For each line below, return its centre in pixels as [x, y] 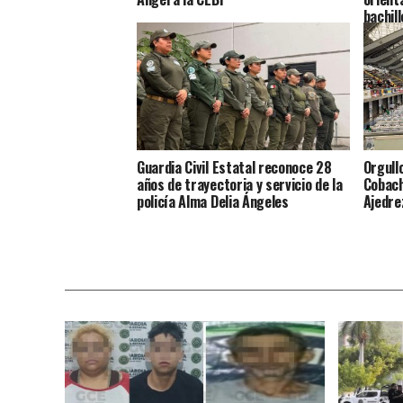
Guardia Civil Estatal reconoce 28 [234, 167]
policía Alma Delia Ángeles [213, 201]
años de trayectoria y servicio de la [240, 184]
